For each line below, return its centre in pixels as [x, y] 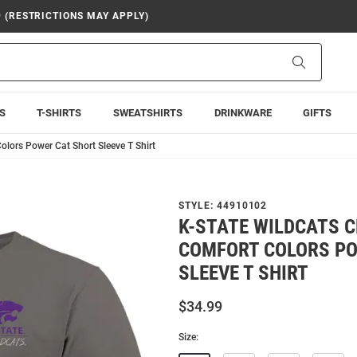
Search [322, 61]
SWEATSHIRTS [147, 113]
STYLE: [198, 206]
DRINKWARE [243, 113]
